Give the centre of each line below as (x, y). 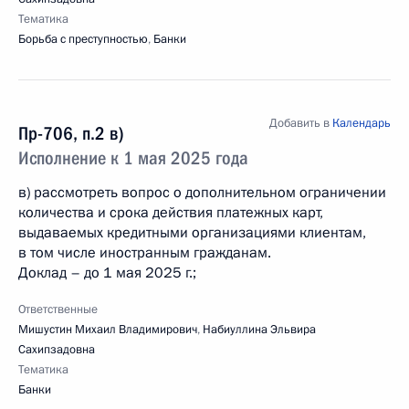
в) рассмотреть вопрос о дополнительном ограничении (202, 193)
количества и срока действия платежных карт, (171, 213)
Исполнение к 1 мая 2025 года (133, 158)
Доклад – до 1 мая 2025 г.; (107, 273)
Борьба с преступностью (83, 39)
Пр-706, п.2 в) (71, 133)
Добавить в (301, 123)
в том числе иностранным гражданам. (145, 253)
